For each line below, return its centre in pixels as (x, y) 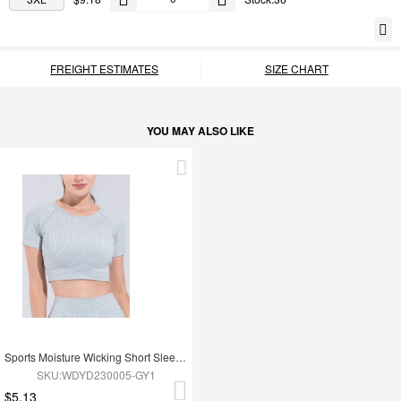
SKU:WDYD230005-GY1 (97, 375)
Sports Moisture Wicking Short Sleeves (181, 357)
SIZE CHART (296, 69)
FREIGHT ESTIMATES (105, 69)
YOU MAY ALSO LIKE (200, 131)
